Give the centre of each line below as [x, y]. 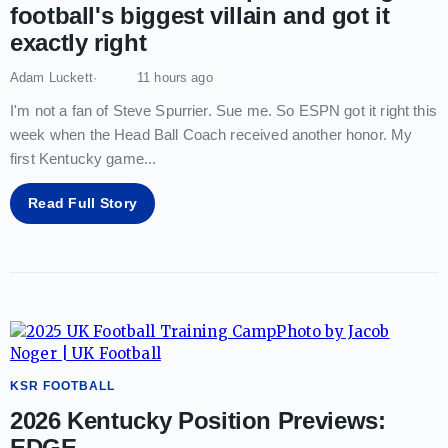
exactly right [78, 42]
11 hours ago [174, 77]
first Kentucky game [77, 158]
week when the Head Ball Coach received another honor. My [211, 134]
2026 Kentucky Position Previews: [198, 420]
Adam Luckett [51, 77]
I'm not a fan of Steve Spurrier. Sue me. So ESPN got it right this [223, 110]
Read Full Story [83, 202]
